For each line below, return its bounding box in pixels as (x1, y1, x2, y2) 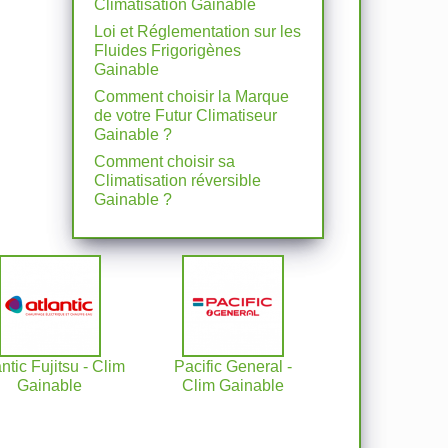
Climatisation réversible (94, 172, 262, 189)
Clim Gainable (181, 377, 284, 394)
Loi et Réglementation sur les (94, 23, 302, 40)
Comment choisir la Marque (94, 88, 290, 105)
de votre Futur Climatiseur (94, 107, 278, 124)
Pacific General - (173, 358, 292, 375)
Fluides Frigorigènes (94, 42, 242, 59)
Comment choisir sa (94, 153, 236, 170)
